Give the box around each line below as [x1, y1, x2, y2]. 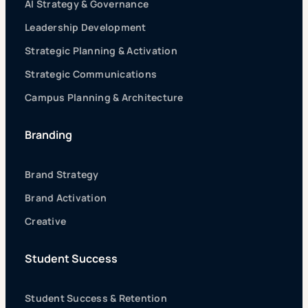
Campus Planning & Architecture [25, 91, 184, 104]
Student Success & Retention [25, 291, 167, 305]
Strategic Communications [25, 67, 157, 81]
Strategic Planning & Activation [25, 44, 177, 58]
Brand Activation [25, 191, 107, 205]
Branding [25, 127, 72, 143]
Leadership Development [25, 21, 146, 34]
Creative [25, 214, 67, 228]
